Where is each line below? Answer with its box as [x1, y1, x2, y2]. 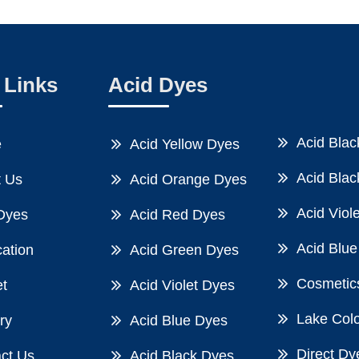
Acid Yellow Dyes [129, 135, 240, 152]
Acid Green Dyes [129, 241, 239, 258]
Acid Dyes [107, 72, 208, 97]
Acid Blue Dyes [129, 312, 228, 329]
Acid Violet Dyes [129, 276, 235, 293]
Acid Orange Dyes [129, 171, 247, 188]
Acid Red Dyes [129, 206, 225, 223]
